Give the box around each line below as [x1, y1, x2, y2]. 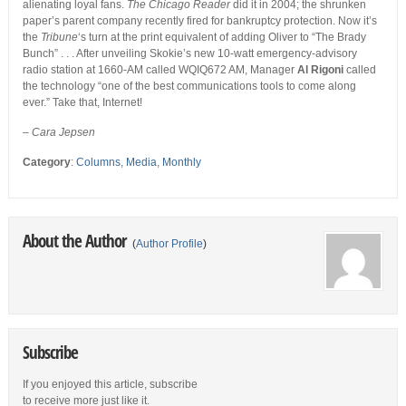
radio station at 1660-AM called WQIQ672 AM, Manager [22, 63, 297, 77]
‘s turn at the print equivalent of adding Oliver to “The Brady [77, 31, 366, 44]
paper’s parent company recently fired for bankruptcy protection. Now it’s [22, 14, 377, 28]
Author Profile [135, 237, 203, 251]
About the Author [22, 229, 130, 253]
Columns [75, 156, 121, 169]
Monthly [161, 156, 201, 169]
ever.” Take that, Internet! [22, 96, 142, 110]
